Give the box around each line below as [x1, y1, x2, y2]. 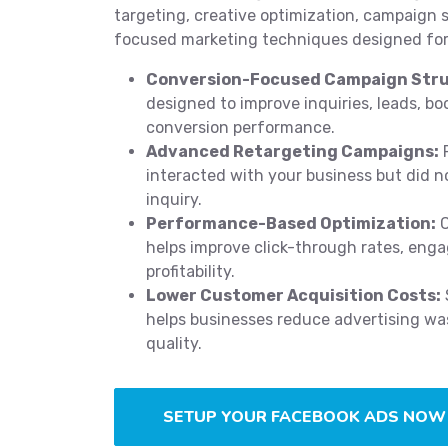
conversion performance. [146, 118, 335, 137]
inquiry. [146, 190, 202, 209]
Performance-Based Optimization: [146, 214, 436, 233]
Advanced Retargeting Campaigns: [146, 142, 439, 161]
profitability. [146, 262, 235, 281]
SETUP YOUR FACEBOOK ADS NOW [163, 406, 446, 428]
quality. [146, 334, 202, 353]
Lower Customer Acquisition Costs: [146, 286, 441, 305]
